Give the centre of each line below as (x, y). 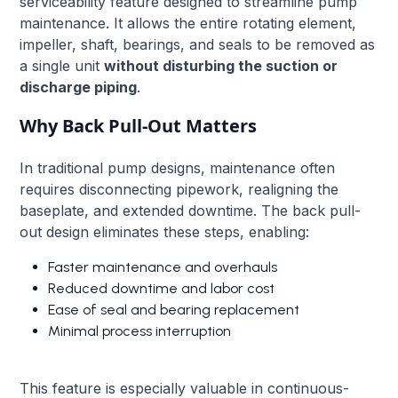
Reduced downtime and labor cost (162, 288)
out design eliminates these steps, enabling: (165, 231)
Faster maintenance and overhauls (163, 267)
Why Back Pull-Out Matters (139, 125)
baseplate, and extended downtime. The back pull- (191, 210)
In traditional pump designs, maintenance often (178, 167)
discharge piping (79, 87)
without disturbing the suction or (221, 65)
